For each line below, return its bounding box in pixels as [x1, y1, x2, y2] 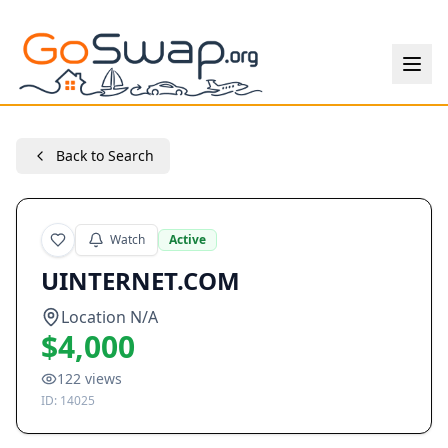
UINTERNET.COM [41, 264, 240, 297]
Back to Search [56, 146, 154, 165]
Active [169, 231, 206, 248]
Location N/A [61, 306, 158, 328]
